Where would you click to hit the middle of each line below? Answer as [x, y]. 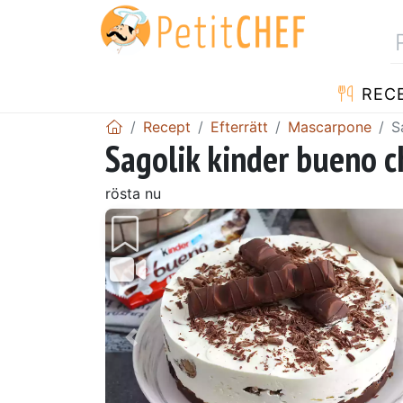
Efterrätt [239, 126]
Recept [167, 126]
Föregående [181, 349]
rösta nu [133, 193]
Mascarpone [330, 126]
